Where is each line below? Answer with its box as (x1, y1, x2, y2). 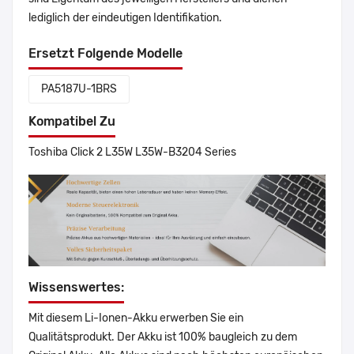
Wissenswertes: (28, 280, 124, 296)
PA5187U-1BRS (41, 82, 117, 96)
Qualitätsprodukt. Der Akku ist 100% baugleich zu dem (28, 330, 297, 345)
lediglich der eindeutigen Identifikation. (28, 11, 222, 25)
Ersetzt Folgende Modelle (28, 46, 183, 62)
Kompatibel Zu (28, 114, 115, 130)
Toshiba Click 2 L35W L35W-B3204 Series (28, 145, 236, 160)
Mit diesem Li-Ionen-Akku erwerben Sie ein (28, 311, 243, 326)
